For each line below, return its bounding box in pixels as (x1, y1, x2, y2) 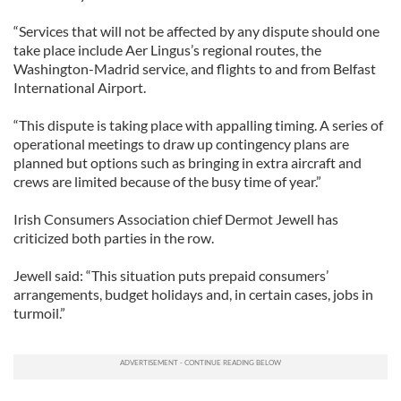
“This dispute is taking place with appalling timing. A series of (13, 116, 383, 133)
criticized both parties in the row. (13, 229, 214, 246)
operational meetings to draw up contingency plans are (13, 135, 349, 152)
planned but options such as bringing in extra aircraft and (13, 154, 362, 171)
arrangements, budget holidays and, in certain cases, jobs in (13, 286, 373, 303)
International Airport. (13, 79, 146, 96)
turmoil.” (13, 304, 65, 321)
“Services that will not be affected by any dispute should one (13, 22, 380, 39)
